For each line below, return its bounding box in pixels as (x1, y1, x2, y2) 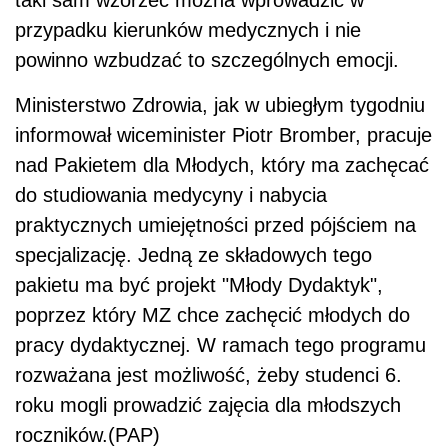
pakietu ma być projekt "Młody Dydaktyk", (15, 274, 383, 297)
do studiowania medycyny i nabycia (15, 184, 327, 207)
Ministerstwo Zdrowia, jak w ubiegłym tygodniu (15, 94, 425, 117)
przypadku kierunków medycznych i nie (15, 19, 361, 42)
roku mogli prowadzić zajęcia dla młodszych (15, 394, 401, 417)
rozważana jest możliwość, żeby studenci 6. (15, 364, 402, 387)
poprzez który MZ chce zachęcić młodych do (15, 304, 410, 327)
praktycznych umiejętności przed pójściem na (15, 214, 416, 237)
